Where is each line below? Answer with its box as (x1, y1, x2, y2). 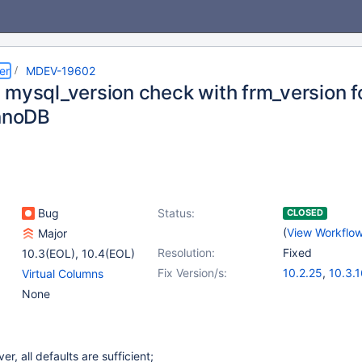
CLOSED (287, 207, 323, 218)
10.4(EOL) (82, 246, 135, 260)
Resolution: (158, 246, 215, 259)
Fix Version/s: (158, 266, 227, 280)
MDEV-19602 (26, 64, 95, 78)
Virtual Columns (22, 267, 103, 280)
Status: (158, 206, 195, 220)
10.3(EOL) (22, 246, 75, 260)
